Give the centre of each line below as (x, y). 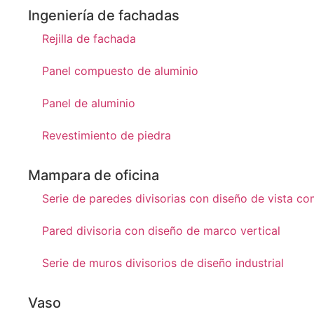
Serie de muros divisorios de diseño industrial (163, 262)
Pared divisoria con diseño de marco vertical (161, 230)
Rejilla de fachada (89, 38)
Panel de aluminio (89, 103)
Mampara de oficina (94, 175)
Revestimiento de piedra (107, 135)
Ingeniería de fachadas (104, 15)
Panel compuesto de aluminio (120, 70)
